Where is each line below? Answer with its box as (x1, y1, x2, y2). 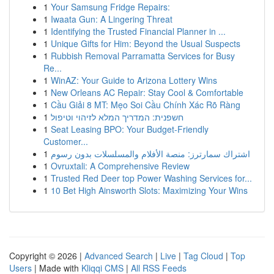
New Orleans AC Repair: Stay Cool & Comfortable (51, 86, 243, 98)
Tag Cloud (183, 250, 223, 262)
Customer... (43, 135, 88, 147)
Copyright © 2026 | (9, 250, 84, 262)
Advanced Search (84, 250, 153, 262)
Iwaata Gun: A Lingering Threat (51, 13, 172, 25)
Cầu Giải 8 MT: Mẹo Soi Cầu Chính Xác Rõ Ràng (51, 98, 240, 111)
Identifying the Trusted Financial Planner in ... (51, 25, 226, 37)
